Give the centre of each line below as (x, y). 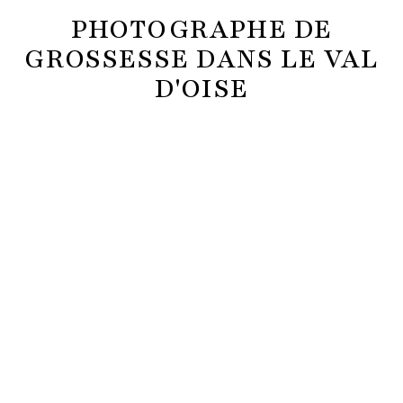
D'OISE (201, 89)
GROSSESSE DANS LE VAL (201, 59)
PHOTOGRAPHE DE (201, 30)
